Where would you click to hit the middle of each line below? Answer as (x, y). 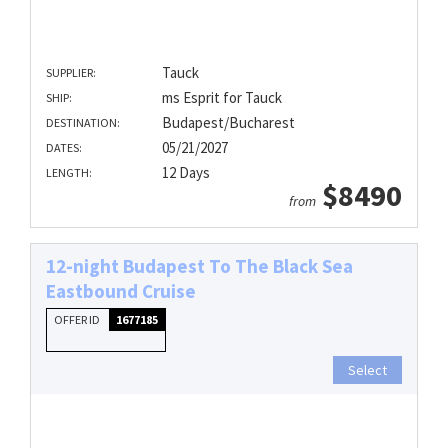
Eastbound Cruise (121, 291)
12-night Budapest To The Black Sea (199, 266)
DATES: (64, 148)
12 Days (185, 173)
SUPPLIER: (71, 73)
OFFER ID (78, 320)
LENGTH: (69, 173)
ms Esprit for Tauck (221, 98)
